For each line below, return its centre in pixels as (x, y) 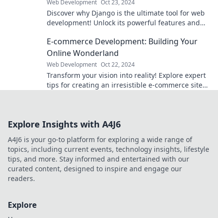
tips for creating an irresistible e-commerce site (125, 85)
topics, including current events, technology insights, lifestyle (109, 149)
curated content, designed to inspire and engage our (95, 169)
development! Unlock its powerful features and (123, 23)
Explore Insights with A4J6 (64, 124)
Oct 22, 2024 (118, 64)
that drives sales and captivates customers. (117, 95)
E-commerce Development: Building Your (122, 41)
